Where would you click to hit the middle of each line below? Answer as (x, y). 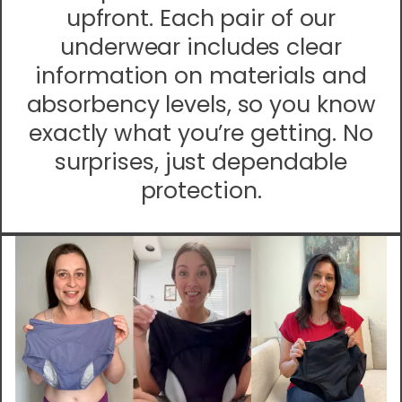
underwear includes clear (201, 48)
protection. (201, 191)
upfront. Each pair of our (201, 19)
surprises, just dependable (201, 162)
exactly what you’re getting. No (201, 134)
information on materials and (201, 76)
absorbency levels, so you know (201, 105)
